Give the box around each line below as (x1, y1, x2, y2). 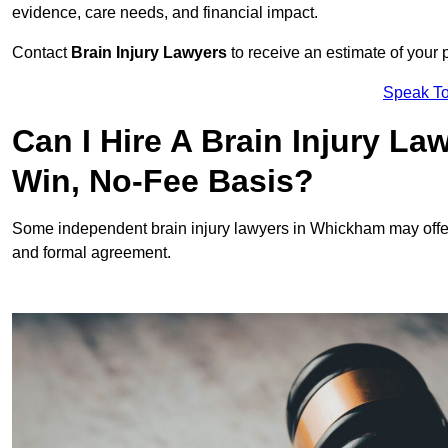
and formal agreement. (12, 244, 171, 262)
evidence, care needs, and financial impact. (12, 4, 318, 22)
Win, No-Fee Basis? (12, 163, 314, 200)
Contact (12, 44, 71, 62)
